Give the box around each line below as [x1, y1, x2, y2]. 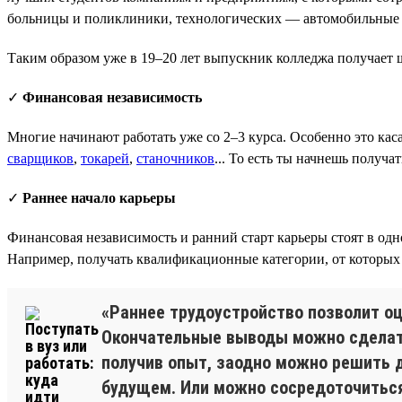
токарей [81, 150, 129, 166]
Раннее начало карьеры [22, 189, 176, 205]
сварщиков [7, 150, 74, 166]
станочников [136, 150, 214, 166]
